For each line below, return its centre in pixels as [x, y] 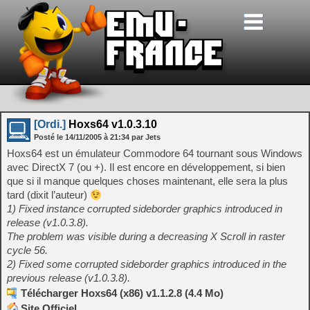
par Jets [146, 137]
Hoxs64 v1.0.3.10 [111, 124]
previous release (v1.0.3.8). [69, 278]
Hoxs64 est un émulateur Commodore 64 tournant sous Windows [155, 153]
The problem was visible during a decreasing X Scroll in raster [146, 236]
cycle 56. [27, 250]
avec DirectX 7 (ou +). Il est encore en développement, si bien [146, 167]
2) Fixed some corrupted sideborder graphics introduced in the [147, 264]
